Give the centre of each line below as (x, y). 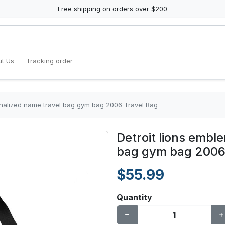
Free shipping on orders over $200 (113, 9)
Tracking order (49, 61)
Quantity (134, 197)
